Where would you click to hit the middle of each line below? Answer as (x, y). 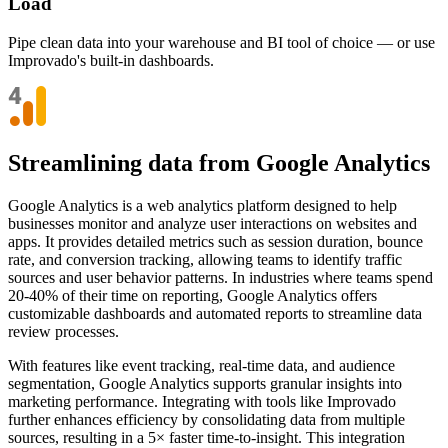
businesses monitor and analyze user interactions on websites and (212, 223)
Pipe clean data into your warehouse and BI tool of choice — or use (221, 42)
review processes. (63, 331)
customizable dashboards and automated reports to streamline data (215, 313)
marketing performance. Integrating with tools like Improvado (202, 401)
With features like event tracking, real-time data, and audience (201, 365)
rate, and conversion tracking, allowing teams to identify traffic (205, 259)
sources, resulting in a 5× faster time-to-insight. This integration (206, 437)
